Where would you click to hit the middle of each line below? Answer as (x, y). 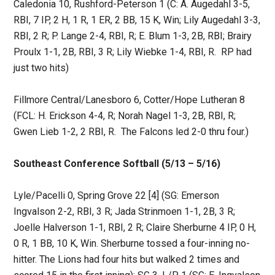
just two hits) (41, 68)
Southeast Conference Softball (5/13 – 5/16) (117, 164)
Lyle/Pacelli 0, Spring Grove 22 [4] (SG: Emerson (117, 196)
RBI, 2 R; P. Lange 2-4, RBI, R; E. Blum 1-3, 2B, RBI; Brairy (133, 36)
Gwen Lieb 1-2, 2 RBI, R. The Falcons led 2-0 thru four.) (131, 132)
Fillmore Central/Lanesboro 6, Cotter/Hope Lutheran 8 (130, 100)
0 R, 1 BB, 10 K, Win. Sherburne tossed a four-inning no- (132, 244)
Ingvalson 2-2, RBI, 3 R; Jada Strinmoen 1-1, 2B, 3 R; (125, 212)
